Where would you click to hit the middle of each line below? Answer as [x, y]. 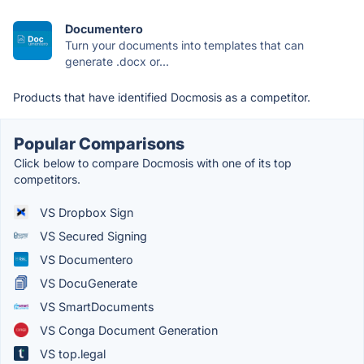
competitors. [47, 179]
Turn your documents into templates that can [184, 45]
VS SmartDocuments [95, 306]
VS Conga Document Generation [127, 330]
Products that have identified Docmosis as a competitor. [162, 97]
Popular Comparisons [99, 143]
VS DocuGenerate [87, 283]
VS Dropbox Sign [85, 212]
